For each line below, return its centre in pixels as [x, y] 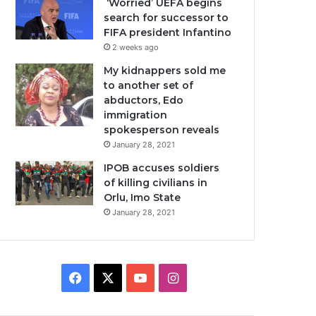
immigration [136, 115]
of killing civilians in [156, 183]
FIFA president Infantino [168, 32]
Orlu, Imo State [142, 197]
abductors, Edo [144, 100]
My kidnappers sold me [165, 71]
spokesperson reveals [162, 130]
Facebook [111, 277]
